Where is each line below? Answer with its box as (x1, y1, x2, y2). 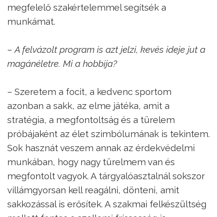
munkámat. (7, 15, 70, 27)
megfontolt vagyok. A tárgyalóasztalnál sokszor (7, 170, 205, 181)
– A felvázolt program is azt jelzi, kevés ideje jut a (7, 44, 205, 55)
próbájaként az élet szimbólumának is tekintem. (7, 128, 210, 139)
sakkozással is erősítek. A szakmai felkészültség (7, 198, 206, 209)
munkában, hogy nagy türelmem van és (7, 156, 175, 167)
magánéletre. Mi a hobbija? (7, 58, 117, 69)
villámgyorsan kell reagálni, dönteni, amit (7, 184, 179, 195)
